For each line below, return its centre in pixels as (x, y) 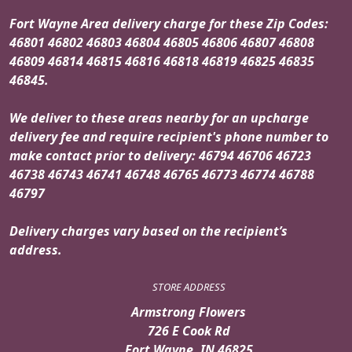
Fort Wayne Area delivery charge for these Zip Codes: (169, 23)
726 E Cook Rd (189, 330)
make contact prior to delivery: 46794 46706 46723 (160, 155)
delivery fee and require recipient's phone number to (169, 136)
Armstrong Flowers (189, 312)
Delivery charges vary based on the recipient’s (148, 231)
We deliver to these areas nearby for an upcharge (159, 117)
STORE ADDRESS (189, 286)
